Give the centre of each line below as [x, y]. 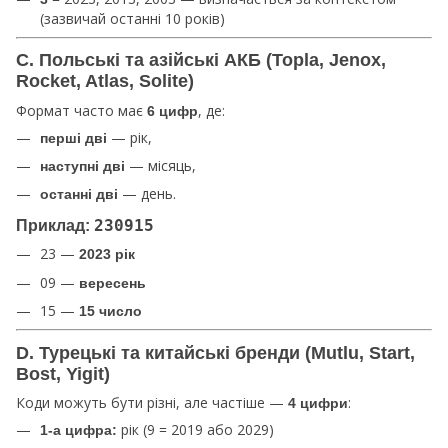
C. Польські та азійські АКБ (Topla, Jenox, [201, 60]
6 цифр [172, 110]
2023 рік [107, 254]
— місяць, [160, 166]
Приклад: [55, 225]
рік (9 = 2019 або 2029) [195, 429]
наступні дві [82, 166]
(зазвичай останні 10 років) [132, 18]
